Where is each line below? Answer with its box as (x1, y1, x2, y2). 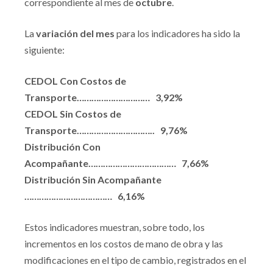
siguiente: (24, 44, 65, 55)
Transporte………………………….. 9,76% (24, 124, 188, 136)
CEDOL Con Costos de (24, 75, 126, 87)
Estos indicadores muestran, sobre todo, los (24, 221, 205, 233)
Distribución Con (24, 141, 101, 152)
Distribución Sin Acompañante (24, 174, 161, 185)
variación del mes (36, 27, 115, 39)
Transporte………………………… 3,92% (24, 91, 183, 103)
